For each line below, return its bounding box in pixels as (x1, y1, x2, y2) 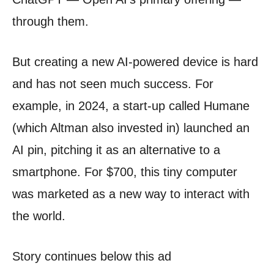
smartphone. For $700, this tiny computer (12, 165, 237, 179)
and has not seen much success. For (12, 77, 213, 91)
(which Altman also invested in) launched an (12, 121, 250, 135)
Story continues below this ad (12, 250, 171, 264)
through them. (12, 15, 89, 29)
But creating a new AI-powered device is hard (12, 55, 258, 69)
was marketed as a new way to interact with (12, 187, 250, 201)
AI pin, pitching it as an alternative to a (12, 143, 220, 157)
